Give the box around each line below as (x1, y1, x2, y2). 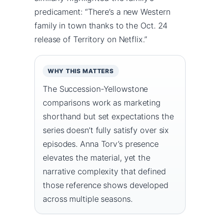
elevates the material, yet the (43, 152, 150, 163)
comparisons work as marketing (43, 97, 161, 108)
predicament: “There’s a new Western (34, 6, 170, 17)
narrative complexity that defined (43, 166, 166, 176)
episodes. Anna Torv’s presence (43, 138, 159, 149)
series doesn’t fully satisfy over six (43, 125, 169, 135)
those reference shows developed (43, 180, 168, 190)
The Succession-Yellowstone (43, 83, 148, 94)
